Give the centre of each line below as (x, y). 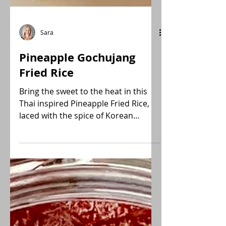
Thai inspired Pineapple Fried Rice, (84, 122)
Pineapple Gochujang (77, 75)
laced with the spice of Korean (76, 134)
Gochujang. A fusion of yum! (95, 146)
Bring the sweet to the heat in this (83, 109)
